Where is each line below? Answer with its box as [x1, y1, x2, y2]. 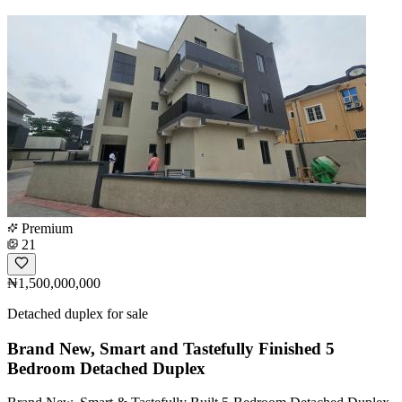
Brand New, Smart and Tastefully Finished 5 [7, 338, 335, 358]
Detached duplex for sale [7, 305, 148, 321]
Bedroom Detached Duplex [7, 358, 205, 378]
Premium [18, 220, 73, 236]
